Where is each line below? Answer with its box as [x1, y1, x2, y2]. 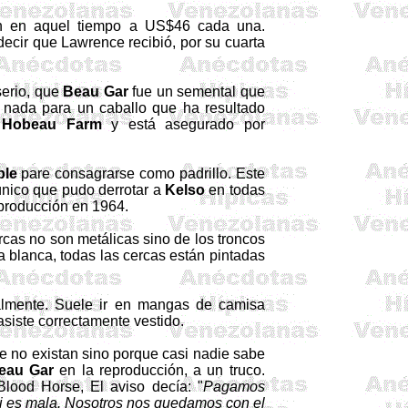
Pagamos [202, 379, 265, 394]
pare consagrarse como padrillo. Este [16, 166, 265, 181]
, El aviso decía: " [79, 379, 203, 394]
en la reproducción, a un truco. [53, 362, 265, 378]
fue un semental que [127, 84, 265, 99]
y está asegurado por [101, 117, 265, 132]
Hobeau [2, 117, 57, 132]
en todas [205, 182, 265, 198]
